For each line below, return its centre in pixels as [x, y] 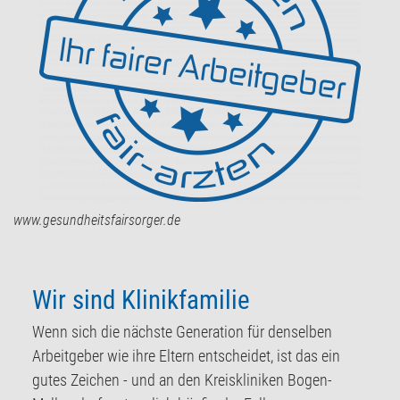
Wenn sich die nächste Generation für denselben [182, 331]
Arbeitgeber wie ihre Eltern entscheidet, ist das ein [186, 355]
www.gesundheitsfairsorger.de [97, 220]
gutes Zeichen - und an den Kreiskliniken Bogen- [182, 379]
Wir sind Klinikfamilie [141, 300]
